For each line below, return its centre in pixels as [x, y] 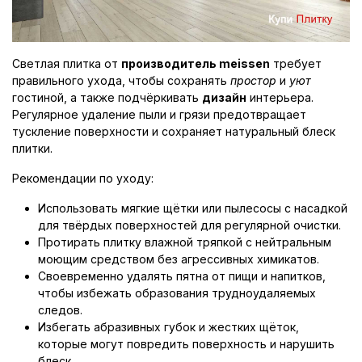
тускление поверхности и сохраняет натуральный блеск [174, 131]
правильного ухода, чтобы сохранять [121, 80]
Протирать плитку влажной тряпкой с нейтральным [185, 242]
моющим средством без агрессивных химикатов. [179, 259]
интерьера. [280, 97]
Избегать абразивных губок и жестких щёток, [168, 326]
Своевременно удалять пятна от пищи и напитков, [182, 276]
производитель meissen [196, 63]
